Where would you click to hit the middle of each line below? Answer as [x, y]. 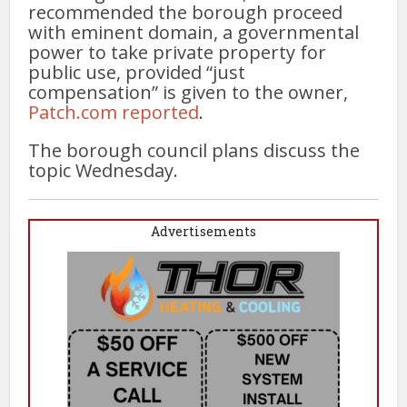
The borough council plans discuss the [194, 150]
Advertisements [203, 231]
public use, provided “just [137, 72]
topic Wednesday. [104, 170]
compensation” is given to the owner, [189, 92]
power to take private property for [178, 52]
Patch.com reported [114, 112]
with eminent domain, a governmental [194, 32]
